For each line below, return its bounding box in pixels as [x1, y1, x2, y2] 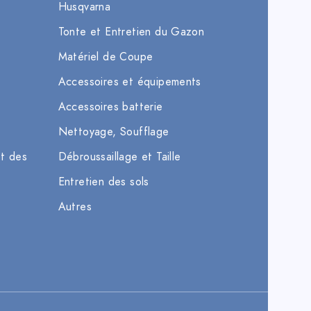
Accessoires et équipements [58, 74, 201, 90]
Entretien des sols [58, 174, 149, 190]
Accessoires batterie [58, 99, 163, 115]
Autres [58, 199, 92, 215]
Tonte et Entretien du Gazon [58, 24, 205, 40]
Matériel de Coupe [58, 49, 153, 65]
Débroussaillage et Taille [58, 149, 181, 165]
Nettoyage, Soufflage [58, 124, 169, 140]
